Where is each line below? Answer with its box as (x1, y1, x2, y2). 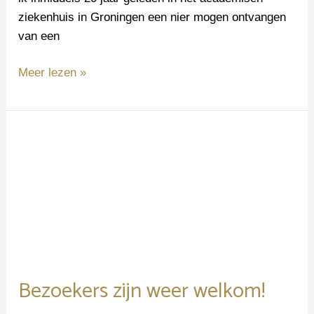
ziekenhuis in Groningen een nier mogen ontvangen (18, 10, 287, 24)
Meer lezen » (18, 66, 87, 80)
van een (18, 29, 60, 43)
